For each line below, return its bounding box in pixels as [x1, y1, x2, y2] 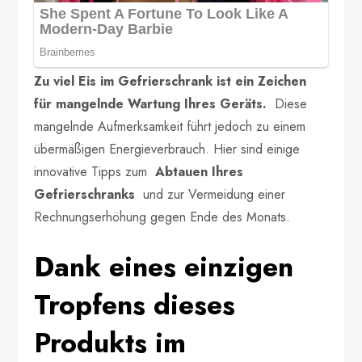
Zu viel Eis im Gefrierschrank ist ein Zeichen [34, 72, 307, 90]
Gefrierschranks [34, 185, 140, 204]
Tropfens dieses [34, 285, 236, 325]
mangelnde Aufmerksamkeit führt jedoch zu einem [34, 117, 306, 136]
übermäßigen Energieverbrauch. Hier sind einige [34, 140, 301, 158]
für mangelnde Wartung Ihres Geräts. [34, 95, 271, 113]
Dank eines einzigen [34, 247, 294, 287]
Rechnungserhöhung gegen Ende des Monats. [34, 208, 295, 226]
